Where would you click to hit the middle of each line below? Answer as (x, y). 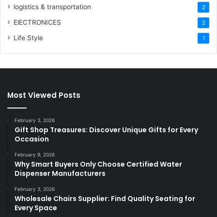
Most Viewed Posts (44, 95)
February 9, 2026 (35, 155)
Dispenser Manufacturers (60, 174)
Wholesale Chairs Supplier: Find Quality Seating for (105, 199)
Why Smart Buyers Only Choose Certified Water (98, 164)
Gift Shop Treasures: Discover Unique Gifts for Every (106, 130)
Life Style (28, 38)
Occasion (32, 139)
